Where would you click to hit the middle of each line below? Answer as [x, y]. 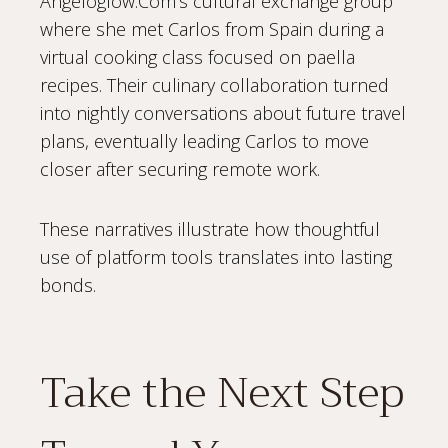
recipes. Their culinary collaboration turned [214, 84]
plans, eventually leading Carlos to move [204, 140]
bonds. [68, 284]
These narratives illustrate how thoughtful [210, 228]
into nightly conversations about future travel [223, 112]
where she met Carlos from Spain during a [212, 28]
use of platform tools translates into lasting [216, 256]
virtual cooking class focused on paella [197, 56]
